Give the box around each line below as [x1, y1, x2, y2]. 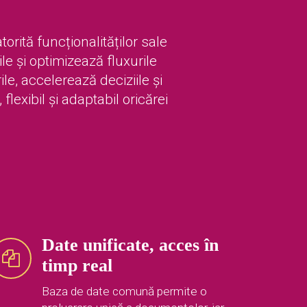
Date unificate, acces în [42, 235, 219, 256]
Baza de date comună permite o [42, 284, 207, 299]
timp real [42, 256, 112, 276]
